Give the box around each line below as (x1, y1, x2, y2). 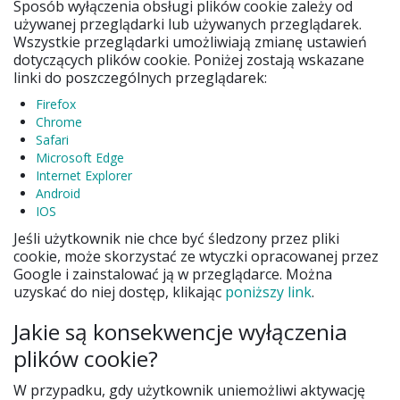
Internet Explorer (36, 167, 132, 185)
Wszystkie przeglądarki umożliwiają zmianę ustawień (13, 32, 367, 53)
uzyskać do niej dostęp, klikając (13, 282, 225, 303)
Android (36, 185, 80, 203)
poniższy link (225, 282, 312, 303)
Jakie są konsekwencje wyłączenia (13, 317, 347, 347)
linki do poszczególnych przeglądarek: (13, 68, 267, 88)
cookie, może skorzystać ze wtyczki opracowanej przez (13, 246, 379, 267)
